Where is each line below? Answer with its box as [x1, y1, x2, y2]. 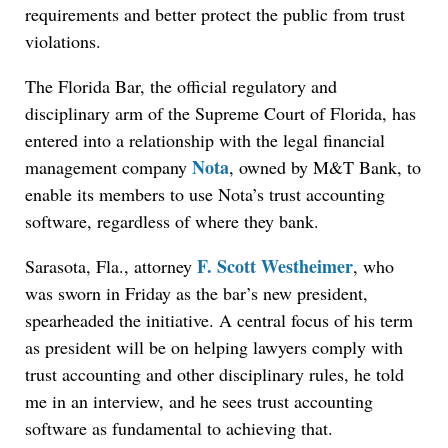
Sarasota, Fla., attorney [25, 254, 197, 279]
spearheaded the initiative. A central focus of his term [25, 308, 413, 333]
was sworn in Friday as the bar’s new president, [25, 281, 368, 306]
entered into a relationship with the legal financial [25, 128, 385, 153]
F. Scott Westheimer [197, 253, 353, 280]
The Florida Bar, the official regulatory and [25, 74, 337, 99]
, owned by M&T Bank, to [229, 155, 421, 180]
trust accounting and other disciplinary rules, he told [25, 362, 404, 387]
